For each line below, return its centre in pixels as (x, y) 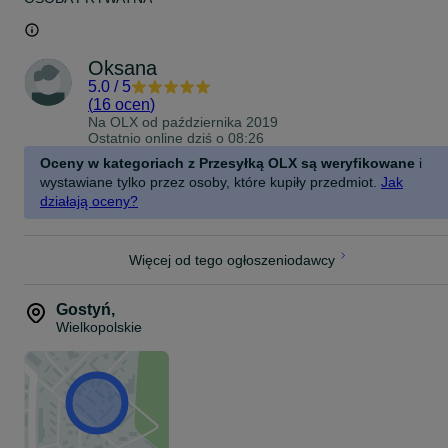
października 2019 (220, 122)
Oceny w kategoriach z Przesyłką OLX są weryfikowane (227, 163)
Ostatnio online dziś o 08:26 (176, 138)
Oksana (122, 68)
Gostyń (83, 309)
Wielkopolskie (99, 327)
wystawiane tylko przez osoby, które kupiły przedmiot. (208, 182)
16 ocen (121, 104)
